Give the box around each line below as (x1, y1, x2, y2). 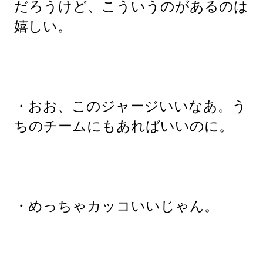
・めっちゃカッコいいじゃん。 (14, 197, 218, 215)
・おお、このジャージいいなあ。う (14, 97, 247, 115)
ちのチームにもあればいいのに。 (14, 117, 233, 135)
